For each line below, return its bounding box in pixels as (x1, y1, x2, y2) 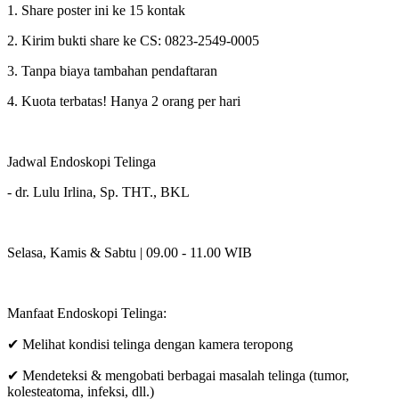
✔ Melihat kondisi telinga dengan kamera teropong (7, 336, 293, 352)
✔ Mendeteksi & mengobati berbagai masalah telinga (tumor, (7, 367, 349, 383)
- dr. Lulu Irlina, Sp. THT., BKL (7, 183, 190, 199)
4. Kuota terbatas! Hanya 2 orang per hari (7, 93, 240, 109)
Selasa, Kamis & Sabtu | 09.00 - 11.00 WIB (7, 244, 252, 260)
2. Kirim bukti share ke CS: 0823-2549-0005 (7, 32, 259, 48)
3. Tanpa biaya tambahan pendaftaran (7, 62, 217, 78)
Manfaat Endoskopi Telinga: (7, 305, 167, 321)
